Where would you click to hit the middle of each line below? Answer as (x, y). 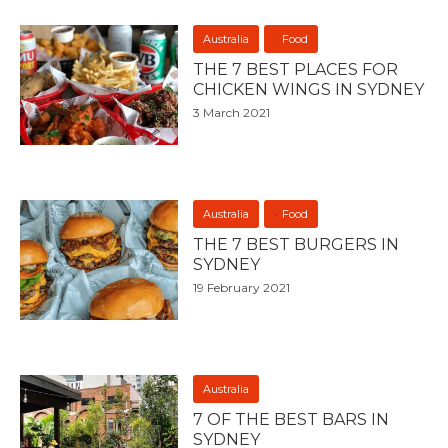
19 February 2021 (242, 288)
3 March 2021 (232, 113)
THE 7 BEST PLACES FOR (296, 70)
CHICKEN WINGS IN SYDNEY (309, 90)
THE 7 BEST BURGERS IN (296, 245)
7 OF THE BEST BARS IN (291, 420)
